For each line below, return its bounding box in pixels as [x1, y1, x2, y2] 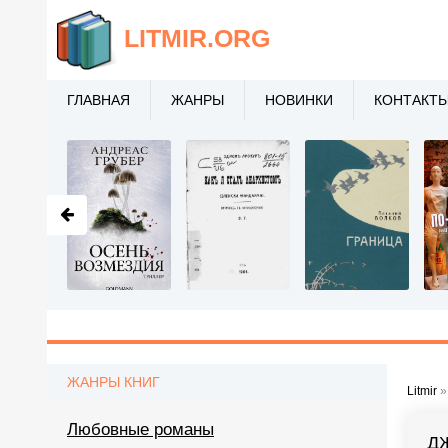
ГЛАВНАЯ [67, 92, 130, 108]
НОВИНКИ [265, 92, 333, 108]
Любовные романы [67, 420, 214, 439]
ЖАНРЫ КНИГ [67, 374, 160, 390]
